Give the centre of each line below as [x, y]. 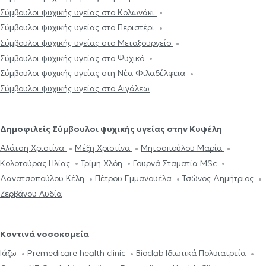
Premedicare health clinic [77, 253]
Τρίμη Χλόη [103, 163]
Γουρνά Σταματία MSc [176, 163]
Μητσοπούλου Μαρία [183, 148]
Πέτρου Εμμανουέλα [134, 178]
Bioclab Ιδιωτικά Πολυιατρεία [192, 253]
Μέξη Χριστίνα [104, 148]
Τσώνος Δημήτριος [219, 178]
